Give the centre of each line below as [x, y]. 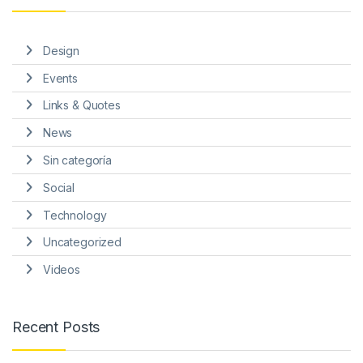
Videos [61, 270]
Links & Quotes [81, 105]
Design [61, 50]
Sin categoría [77, 160]
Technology [75, 215]
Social [58, 187]
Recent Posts [56, 327]
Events [60, 78]
